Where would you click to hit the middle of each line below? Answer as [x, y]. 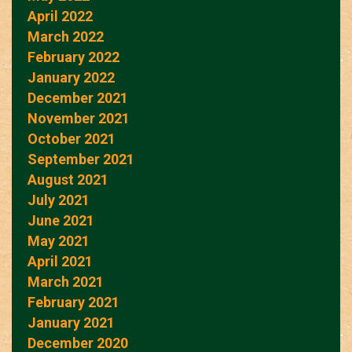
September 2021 [81, 159]
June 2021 [61, 220]
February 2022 [73, 57]
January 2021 [71, 322]
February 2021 [73, 302]
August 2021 [68, 179]
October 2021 [71, 138]
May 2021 [59, 240]
